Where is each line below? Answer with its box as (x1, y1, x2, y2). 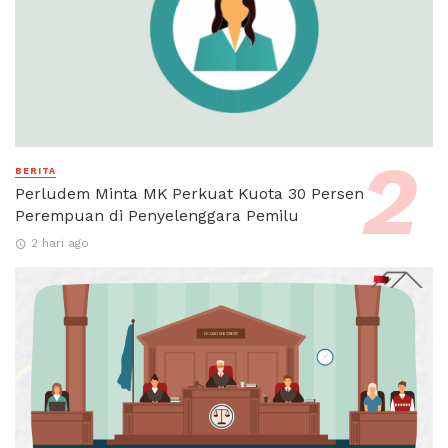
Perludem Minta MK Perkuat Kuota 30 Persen (15, 184, 364, 204)
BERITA (15, 166, 56, 177)
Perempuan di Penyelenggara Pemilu (15, 206, 299, 226)
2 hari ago (30, 235, 89, 250)
